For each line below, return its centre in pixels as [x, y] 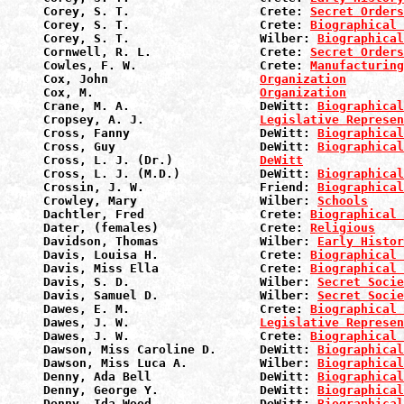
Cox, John [151, 79]
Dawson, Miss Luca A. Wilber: [180, 363]
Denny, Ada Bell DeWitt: [180, 376]
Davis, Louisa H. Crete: [177, 255]
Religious [343, 228]
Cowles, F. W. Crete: [177, 65]
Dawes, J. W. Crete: [177, 336]
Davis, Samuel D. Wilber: [180, 295]
